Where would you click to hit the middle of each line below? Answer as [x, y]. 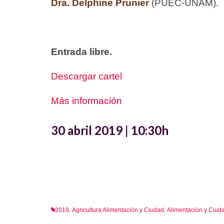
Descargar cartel [86, 76]
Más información [86, 100]
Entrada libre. [81, 51]
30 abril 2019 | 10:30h [110, 130]
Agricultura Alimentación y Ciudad [118, 210]
